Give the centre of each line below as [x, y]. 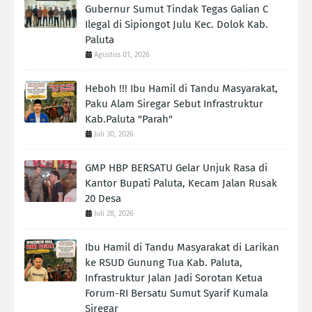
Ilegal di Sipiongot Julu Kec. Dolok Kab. [177, 25]
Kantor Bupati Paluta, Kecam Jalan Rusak [181, 184]
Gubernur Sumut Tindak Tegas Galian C [177, 9]
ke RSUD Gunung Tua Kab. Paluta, [164, 263]
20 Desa [103, 199]
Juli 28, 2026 [114, 214]
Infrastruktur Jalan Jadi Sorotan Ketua [174, 278]
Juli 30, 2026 [114, 134]
